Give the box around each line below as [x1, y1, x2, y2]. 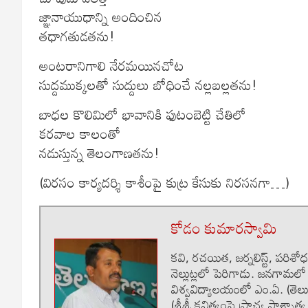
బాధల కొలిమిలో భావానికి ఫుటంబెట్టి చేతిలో [39, 100, 246, 128]
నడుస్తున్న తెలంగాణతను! [39, 138, 159, 166]
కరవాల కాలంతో [39, 119, 120, 147]
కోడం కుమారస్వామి [171, 212, 277, 243]
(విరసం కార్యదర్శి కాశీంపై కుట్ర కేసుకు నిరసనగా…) [39, 168, 289, 196]
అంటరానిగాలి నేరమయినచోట [39, 51, 184, 79]
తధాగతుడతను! [39, 21, 115, 49]
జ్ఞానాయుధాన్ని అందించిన [39, 2, 162, 30]
